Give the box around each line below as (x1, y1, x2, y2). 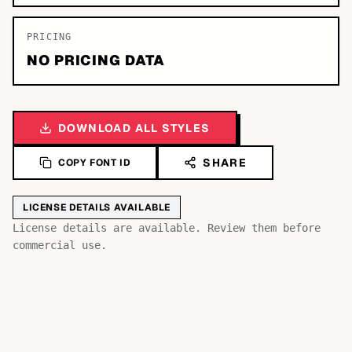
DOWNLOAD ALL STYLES (58, 121, 211, 135)
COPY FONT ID (58, 156, 131, 169)
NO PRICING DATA (27, 51, 165, 69)
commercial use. (13, 239, 107, 251)
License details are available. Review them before (13, 222, 321, 234)
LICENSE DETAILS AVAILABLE (23, 201, 170, 214)
